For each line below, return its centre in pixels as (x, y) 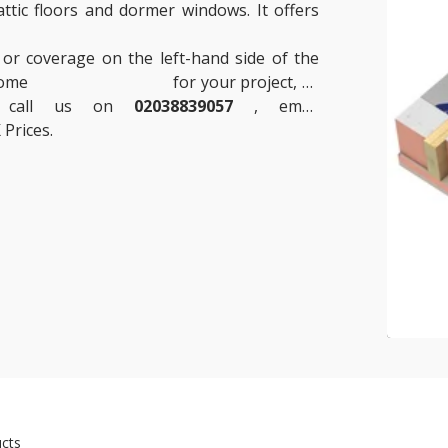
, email (268, 105)
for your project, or (243, 81)
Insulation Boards (100, 81)
